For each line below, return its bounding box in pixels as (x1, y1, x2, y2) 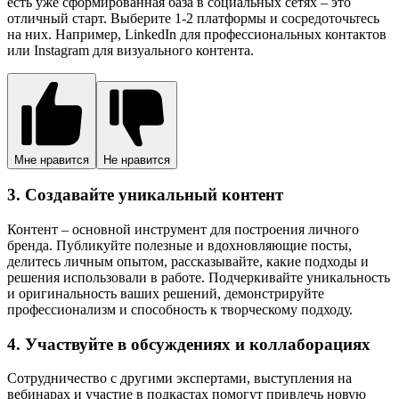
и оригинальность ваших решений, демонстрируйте (7, 286, 324, 302)
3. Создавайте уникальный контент (7, 185, 283, 205)
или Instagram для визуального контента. (7, 42, 254, 58)
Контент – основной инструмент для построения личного (7, 222, 359, 238)
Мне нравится (14, 152, 89, 167)
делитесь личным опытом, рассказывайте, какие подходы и (7, 254, 369, 270)
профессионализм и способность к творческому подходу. (7, 302, 353, 318)
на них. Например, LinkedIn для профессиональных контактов (7, 26, 387, 42)
